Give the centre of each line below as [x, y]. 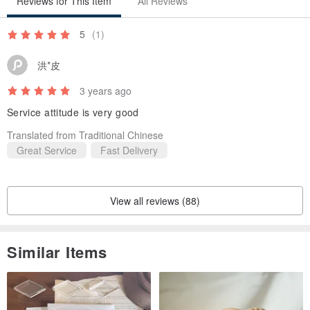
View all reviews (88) [155, 201]
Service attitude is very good [73, 112]
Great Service [47, 151]
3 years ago [106, 91]
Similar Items [57, 252]
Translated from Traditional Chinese [85, 135]
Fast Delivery [129, 151]
